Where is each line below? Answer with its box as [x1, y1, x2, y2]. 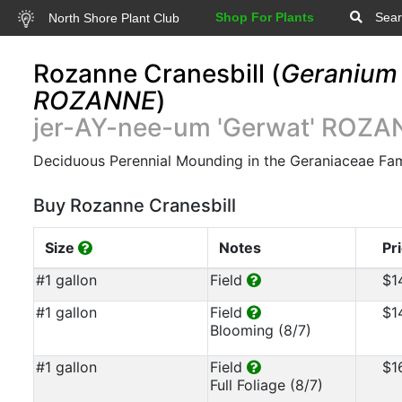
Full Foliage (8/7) [210, 376, 323, 394]
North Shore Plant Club [44, 10, 179, 25]
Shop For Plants [214, 10, 314, 24]
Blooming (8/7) [210, 321, 311, 339]
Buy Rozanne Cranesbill [33, 195, 236, 216]
